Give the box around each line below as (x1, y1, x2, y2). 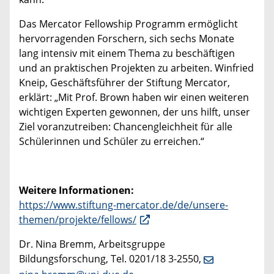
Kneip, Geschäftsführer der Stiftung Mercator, (19, 75, 230, 89)
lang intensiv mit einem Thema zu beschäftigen (19, 46, 235, 60)
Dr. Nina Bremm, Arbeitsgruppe (19, 237, 165, 251)
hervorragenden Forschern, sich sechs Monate (19, 31, 234, 45)
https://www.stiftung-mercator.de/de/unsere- (19, 198, 228, 212)
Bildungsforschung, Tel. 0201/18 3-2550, (19, 251, 204, 265)
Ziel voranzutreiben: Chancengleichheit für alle (19, 119, 232, 133)
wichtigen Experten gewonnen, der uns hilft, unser (19, 105, 250, 119)
